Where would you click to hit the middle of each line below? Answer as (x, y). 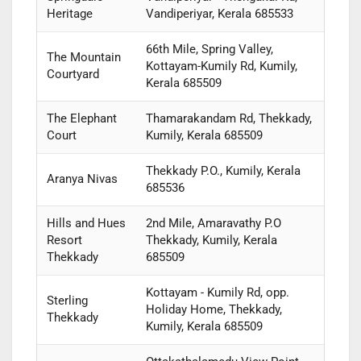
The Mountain (83, 58)
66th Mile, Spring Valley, (209, 50)
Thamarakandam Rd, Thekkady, (228, 119)
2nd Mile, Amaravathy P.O (213, 224)
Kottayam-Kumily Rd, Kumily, (221, 66)
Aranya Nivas (82, 179)
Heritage (69, 14)
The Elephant (81, 119)
